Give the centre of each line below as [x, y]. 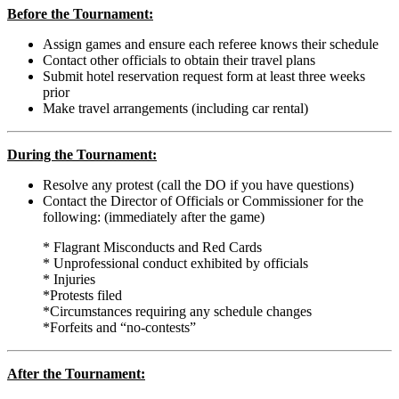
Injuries [74, 279]
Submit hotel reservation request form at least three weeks [204, 76]
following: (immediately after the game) [154, 216]
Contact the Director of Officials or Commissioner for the [203, 200]
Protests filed [86, 295]
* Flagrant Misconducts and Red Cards [152, 247]
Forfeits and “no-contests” [123, 327]
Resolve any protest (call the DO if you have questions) [198, 184]
